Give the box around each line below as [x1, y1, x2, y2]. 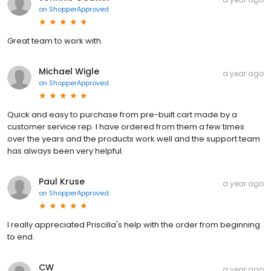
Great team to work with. [7, 34, 103, 47]
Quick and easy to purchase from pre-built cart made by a [7, 108, 237, 120]
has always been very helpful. [7, 145, 123, 157]
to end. [7, 230, 34, 243]
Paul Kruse [39, 175, 85, 188]
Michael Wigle [39, 65, 99, 77]
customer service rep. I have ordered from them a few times [7, 120, 244, 132]
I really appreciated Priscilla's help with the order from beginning [7, 218, 260, 230]
